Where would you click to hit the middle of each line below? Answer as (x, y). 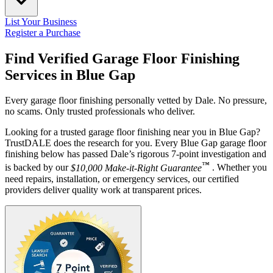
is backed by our (38, 168)
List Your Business (41, 21)
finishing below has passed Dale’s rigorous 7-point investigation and (136, 154)
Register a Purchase (43, 32)
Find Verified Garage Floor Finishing (122, 58)
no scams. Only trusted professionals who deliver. (100, 112)
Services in (41, 75)
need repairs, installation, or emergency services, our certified (122, 179)
